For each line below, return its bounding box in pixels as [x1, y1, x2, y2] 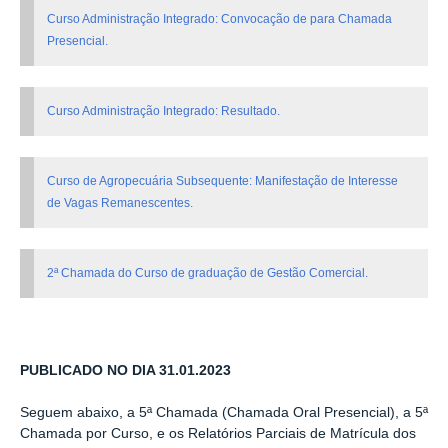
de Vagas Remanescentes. [47, 196, 194, 211]
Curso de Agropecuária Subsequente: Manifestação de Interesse [47, 174, 399, 189]
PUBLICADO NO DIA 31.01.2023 [20, 363, 231, 379]
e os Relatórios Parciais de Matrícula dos [157, 425, 416, 441]
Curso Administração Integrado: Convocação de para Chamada [47, 12, 393, 27]
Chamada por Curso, [20, 425, 157, 441]
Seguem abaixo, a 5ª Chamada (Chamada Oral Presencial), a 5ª [20, 404, 428, 420]
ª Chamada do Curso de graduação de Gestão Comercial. [54, 266, 369, 281]
